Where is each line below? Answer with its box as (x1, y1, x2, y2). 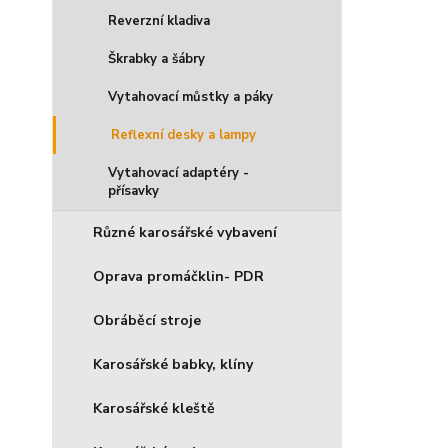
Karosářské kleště (93, 399, 215, 418)
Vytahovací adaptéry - (108, 164, 249, 182)
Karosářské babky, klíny (93, 355, 253, 374)
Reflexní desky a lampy (111, 126, 256, 144)
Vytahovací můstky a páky (108, 88, 273, 106)
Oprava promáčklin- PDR (93, 267, 264, 286)
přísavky (108, 182, 159, 200)
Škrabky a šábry (108, 50, 205, 68)
